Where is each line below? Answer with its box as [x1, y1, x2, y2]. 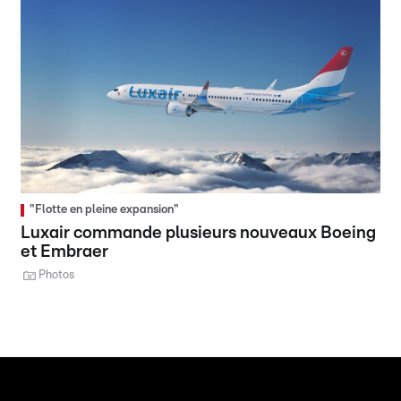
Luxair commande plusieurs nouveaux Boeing [21, 224, 377, 242]
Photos [38, 269, 75, 281]
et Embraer [21, 243, 109, 260]
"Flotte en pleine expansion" [30, 203, 180, 216]
